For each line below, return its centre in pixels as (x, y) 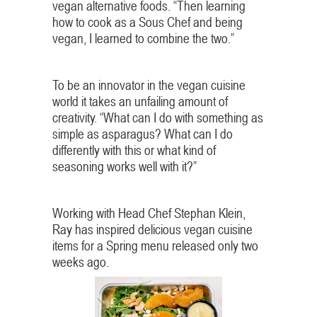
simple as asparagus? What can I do (143, 134)
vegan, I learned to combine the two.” (143, 38)
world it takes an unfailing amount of (140, 101)
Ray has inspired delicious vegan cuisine (152, 229)
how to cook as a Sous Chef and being (148, 22)
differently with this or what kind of (134, 150)
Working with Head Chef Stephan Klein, (149, 213)
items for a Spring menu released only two (155, 246)
